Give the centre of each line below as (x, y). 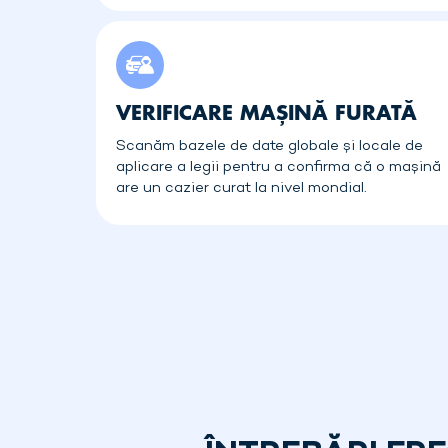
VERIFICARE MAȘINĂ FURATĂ (266, 112)
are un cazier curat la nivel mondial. (241, 188)
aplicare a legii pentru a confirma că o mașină (278, 167)
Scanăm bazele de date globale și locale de (269, 146)
